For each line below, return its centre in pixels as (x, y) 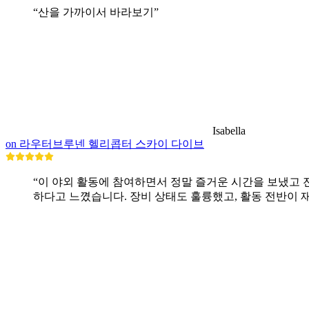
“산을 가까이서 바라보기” (96, 12)
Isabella (229, 130)
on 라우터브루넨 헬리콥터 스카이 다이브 (105, 143)
